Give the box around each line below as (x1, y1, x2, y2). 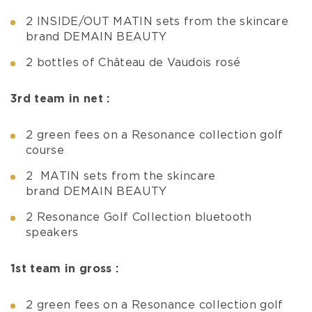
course (26, 144, 65, 156)
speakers (26, 226, 79, 238)
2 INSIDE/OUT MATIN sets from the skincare (26, 15, 288, 27)
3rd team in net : (10, 93, 110, 104)
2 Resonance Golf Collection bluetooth (26, 211, 252, 223)
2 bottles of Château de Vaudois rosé (26, 56, 241, 68)
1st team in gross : (10, 263, 119, 274)
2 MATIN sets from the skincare (26, 170, 216, 182)
